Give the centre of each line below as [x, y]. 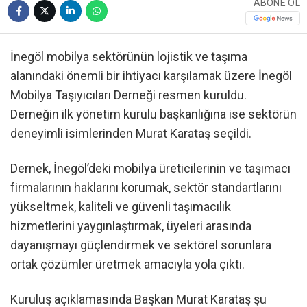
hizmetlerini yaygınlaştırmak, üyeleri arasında [131, 226]
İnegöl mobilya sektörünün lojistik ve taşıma [129, 56]
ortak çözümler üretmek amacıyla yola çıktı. [127, 264]
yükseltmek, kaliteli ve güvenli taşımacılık [121, 207]
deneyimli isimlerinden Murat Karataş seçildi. [131, 133]
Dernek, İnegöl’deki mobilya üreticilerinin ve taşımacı [150, 168]
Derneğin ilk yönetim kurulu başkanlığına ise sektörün [153, 114]
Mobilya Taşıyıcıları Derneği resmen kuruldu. [128, 95]
